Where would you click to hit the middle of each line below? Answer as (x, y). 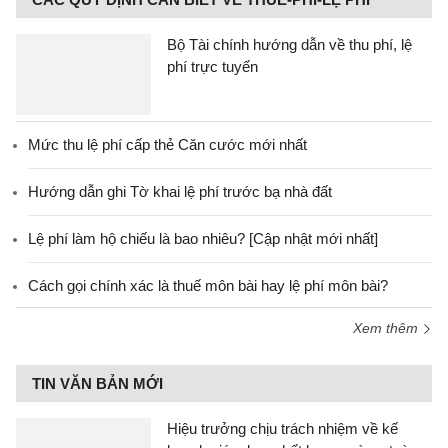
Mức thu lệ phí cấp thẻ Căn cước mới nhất (167, 144)
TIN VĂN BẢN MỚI (97, 383)
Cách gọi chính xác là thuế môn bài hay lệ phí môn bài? (208, 285)
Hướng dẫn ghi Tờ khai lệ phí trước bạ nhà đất (180, 191)
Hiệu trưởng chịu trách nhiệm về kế (282, 428)
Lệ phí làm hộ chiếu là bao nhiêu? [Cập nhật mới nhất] (203, 238)
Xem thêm (387, 328)
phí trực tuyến (212, 66)
